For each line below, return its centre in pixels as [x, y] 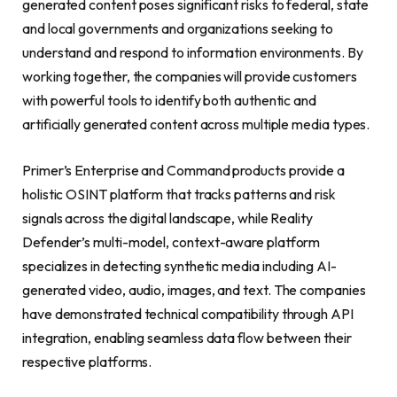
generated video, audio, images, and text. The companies [194, 289]
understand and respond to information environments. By [193, 53]
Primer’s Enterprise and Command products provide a [184, 170]
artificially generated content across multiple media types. [196, 125]
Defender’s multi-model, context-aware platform [171, 241]
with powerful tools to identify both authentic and [170, 101]
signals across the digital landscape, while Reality [167, 218]
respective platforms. [87, 361]
